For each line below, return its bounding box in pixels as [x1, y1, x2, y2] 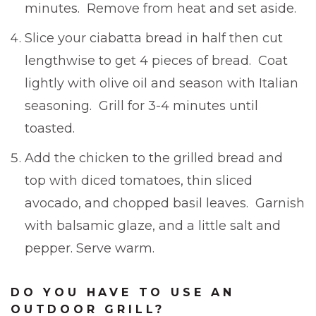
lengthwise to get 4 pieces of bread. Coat [25, 52, 288, 68]
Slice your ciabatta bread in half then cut [25, 30, 283, 46]
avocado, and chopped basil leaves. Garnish [25, 195, 305, 211]
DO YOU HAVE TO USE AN [11, 285, 235, 299]
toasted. [25, 120, 75, 136]
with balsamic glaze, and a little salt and [25, 217, 281, 233]
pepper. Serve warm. [25, 240, 154, 256]
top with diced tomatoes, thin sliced [25, 172, 253, 188]
